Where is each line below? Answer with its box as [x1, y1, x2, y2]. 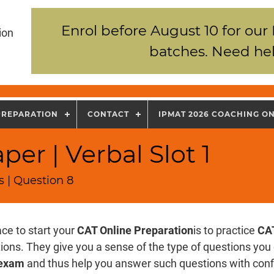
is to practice [193, 224, 258, 237]
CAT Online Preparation [77, 224, 194, 237]
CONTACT [87, 109, 129, 119]
